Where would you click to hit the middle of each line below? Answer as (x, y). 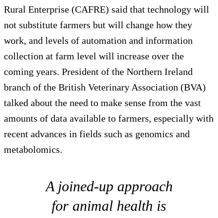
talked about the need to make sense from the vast (102, 103)
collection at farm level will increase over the (94, 56)
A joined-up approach (109, 186)
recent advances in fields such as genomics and (97, 134)
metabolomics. (33, 150)
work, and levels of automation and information (98, 41)
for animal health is (109, 206)
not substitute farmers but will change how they (98, 25)
